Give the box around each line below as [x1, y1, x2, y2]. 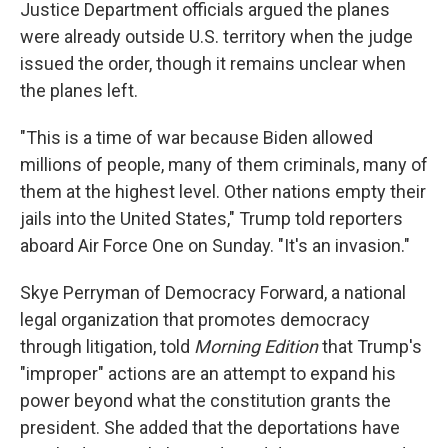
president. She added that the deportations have [20, 417, 400, 438]
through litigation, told [20, 336, 194, 357]
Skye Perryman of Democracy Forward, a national [20, 282, 406, 303]
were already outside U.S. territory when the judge [20, 26, 413, 47]
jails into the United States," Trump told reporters [20, 208, 403, 229]
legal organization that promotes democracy [20, 309, 370, 330]
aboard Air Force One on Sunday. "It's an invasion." [20, 235, 410, 256]
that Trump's [318, 336, 422, 357]
